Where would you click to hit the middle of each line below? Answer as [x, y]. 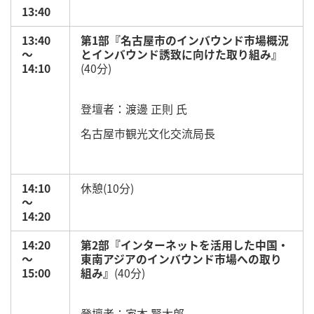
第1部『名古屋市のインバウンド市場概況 [185, 40]
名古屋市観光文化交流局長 [148, 133]
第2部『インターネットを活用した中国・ [185, 245]
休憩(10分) [107, 188]
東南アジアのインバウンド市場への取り [181, 259]
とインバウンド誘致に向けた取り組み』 [182, 54]
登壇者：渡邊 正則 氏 [134, 109]
